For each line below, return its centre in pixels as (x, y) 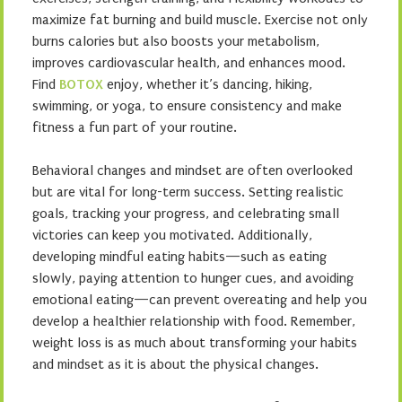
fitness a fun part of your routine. (135, 127)
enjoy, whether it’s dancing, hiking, (208, 84)
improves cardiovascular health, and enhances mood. (189, 63)
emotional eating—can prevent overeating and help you (200, 300)
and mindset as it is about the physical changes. (175, 364)
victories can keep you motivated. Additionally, (172, 235)
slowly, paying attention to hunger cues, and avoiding (193, 278)
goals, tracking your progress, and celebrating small (186, 214)
